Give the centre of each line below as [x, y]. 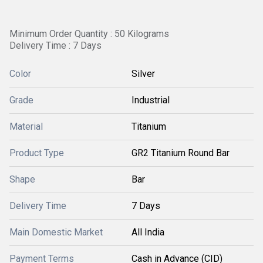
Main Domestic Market [56, 232]
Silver [143, 74]
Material [26, 127]
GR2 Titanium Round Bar [181, 153]
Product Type [37, 153]
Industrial [151, 100]
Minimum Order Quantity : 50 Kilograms [89, 34]
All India [148, 232]
